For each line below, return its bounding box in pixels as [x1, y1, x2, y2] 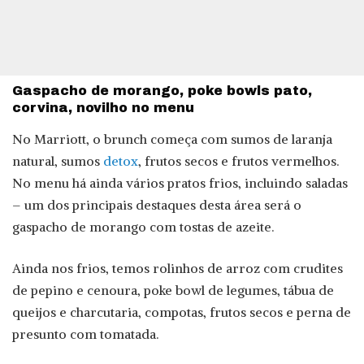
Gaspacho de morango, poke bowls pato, [12, 84, 312, 98]
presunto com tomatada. [12, 325, 158, 342]
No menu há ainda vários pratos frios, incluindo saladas [12, 174, 348, 191]
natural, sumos [12, 152, 103, 169]
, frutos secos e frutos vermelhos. [138, 152, 339, 169]
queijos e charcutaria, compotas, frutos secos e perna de [12, 303, 351, 320]
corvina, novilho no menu [12, 101, 194, 115]
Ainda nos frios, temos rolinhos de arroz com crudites [12, 259, 343, 276]
